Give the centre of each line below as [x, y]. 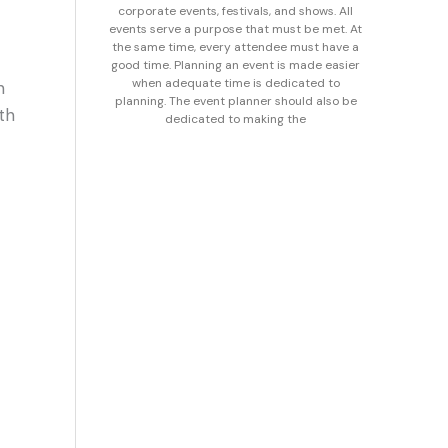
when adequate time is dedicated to [235, 83]
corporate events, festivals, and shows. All [235, 11]
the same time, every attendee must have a [235, 47]
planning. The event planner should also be [235, 101]
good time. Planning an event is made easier [235, 65]
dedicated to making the [235, 119]
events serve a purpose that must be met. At [235, 29]
